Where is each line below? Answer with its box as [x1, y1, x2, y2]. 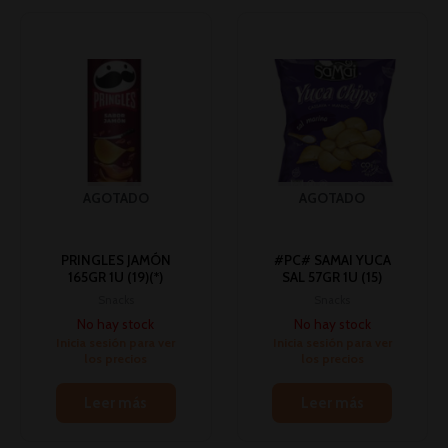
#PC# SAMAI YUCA [273, 252, 391, 269]
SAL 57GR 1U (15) [282, 269, 383, 286]
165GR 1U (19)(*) [68, 269, 164, 286]
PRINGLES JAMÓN [60, 252, 171, 269]
